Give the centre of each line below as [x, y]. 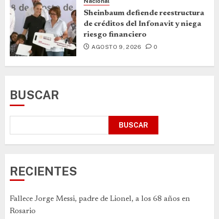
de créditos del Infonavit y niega [142, 24]
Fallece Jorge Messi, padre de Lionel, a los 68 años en [100, 199]
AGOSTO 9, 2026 [116, 47]
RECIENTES [44, 171]
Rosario [23, 211]
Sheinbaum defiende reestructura [144, 13]
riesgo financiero [115, 34]
